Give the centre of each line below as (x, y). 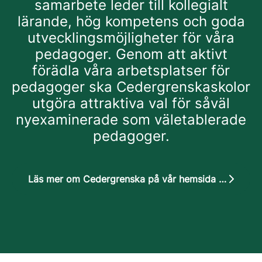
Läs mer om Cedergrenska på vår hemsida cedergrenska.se (223, 179)
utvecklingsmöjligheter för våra (131, 38)
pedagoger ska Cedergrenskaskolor (131, 87)
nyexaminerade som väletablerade (131, 120)
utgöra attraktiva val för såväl (131, 104)
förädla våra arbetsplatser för (131, 71)
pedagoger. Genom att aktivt (131, 54)
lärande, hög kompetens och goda (131, 22)
